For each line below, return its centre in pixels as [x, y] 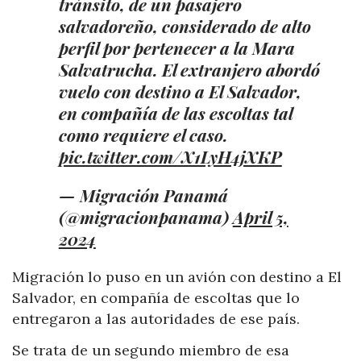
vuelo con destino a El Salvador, [180, 91]
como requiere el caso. [143, 134]
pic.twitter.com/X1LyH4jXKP [170, 156]
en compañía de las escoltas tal [175, 112]
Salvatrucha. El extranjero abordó [189, 69]
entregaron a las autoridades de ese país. [156, 318]
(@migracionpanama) [145, 216]
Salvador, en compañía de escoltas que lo [156, 297]
